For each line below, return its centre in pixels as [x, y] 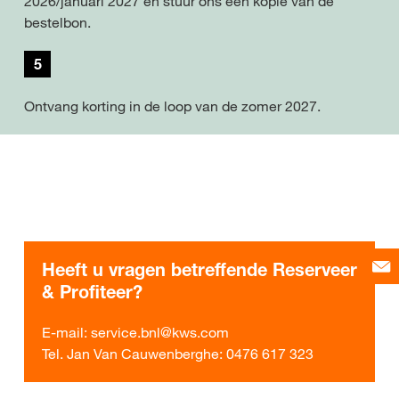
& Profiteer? [92, 292]
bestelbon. [57, 22]
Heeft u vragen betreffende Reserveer [199, 269]
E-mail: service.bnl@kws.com [135, 332]
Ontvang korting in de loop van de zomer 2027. [172, 106]
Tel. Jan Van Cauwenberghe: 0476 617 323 [178, 353]
